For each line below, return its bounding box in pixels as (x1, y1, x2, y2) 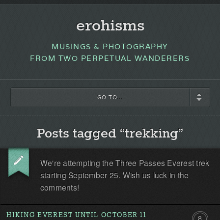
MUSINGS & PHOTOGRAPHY (52, 42, 168, 51)
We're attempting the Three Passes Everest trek (40, 157, 210, 168)
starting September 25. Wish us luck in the (40, 169, 189, 180)
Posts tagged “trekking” (37, 125, 183, 142)
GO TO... (97, 93, 124, 101)
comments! (40, 181, 80, 192)
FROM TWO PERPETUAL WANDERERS (30, 54, 190, 63)
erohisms (76, 16, 144, 36)
